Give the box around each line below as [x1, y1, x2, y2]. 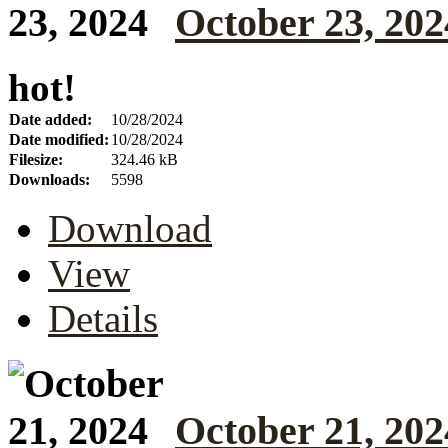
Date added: [9, 111, 92, 129]
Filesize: [9, 151, 63, 169]
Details [48, 297, 158, 341]
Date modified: [9, 131, 109, 149]
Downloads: [9, 171, 90, 189]
